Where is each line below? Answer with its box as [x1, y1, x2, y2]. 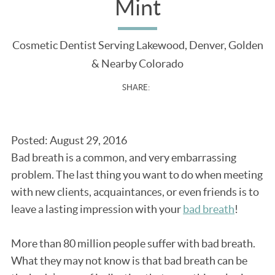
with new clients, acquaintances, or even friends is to [11, 185, 259, 199]
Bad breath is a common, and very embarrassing [11, 151, 236, 165]
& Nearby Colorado [91, 57, 184, 71]
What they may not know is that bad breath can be [11, 254, 247, 268]
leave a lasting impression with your [11, 203, 183, 216]
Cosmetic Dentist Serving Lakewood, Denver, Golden [12, 39, 263, 52]
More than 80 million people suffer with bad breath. [11, 237, 255, 250]
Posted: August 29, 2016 [11, 134, 127, 147]
